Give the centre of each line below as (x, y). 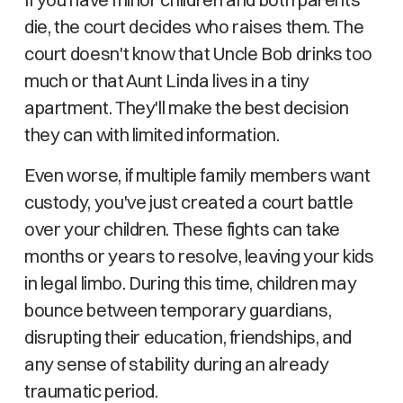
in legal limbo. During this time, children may (190, 283)
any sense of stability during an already (176, 364)
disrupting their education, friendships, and (188, 337)
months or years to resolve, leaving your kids (199, 256)
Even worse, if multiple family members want (197, 175)
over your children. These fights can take (182, 229)
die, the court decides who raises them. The (194, 27)
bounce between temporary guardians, (178, 310)
